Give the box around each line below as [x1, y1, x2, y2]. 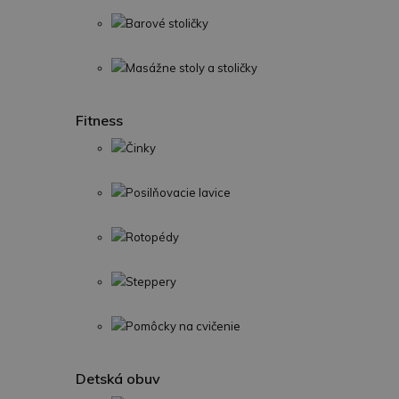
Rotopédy [126, 230, 179, 244]
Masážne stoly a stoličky [126, 61, 257, 75]
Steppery [126, 274, 176, 289]
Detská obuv [76, 370, 160, 387]
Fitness [76, 111, 123, 129]
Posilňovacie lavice [126, 185, 231, 199]
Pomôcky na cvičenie [126, 319, 240, 333]
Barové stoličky [126, 16, 208, 30]
